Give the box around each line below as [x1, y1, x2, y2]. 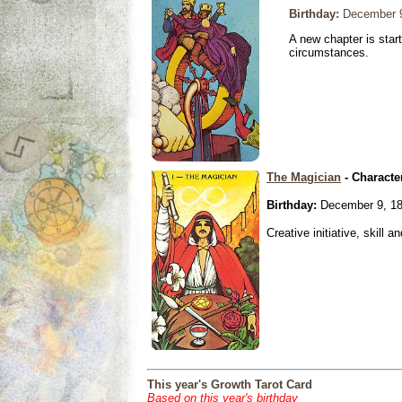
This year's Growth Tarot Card [147, 378, 312, 391]
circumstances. [289, 46, 369, 59]
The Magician [267, 170, 341, 184]
